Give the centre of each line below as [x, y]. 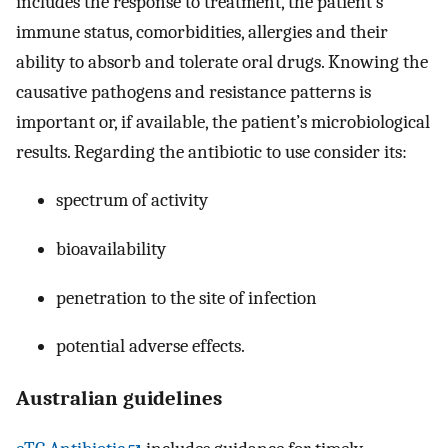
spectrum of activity [132, 200]
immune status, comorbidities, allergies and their [202, 31]
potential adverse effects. [150, 346]
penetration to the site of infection [186, 297]
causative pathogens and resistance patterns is [193, 91]
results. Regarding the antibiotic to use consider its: [211, 151]
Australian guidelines [119, 397]
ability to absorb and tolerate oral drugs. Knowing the [222, 61]
